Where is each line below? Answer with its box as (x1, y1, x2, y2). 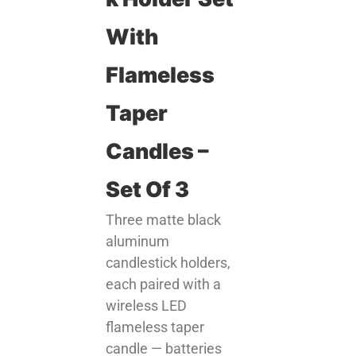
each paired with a (106, 275, 222, 292)
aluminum (106, 232, 170, 250)
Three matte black (106, 211, 222, 228)
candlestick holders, (106, 253, 231, 271)
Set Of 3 (106, 176, 190, 203)
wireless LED (106, 296, 188, 314)
